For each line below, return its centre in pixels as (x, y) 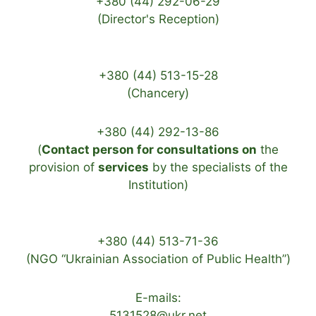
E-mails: (158, 297)
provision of (63, 167)
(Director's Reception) (158, 19)
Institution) (158, 184)
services (123, 167)
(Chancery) (158, 93)
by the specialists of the (218, 167)
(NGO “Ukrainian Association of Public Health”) (158, 259)
